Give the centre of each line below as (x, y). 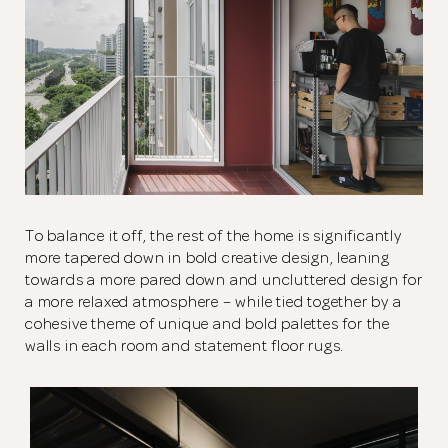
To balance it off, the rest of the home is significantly (213, 235)
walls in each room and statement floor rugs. (185, 345)
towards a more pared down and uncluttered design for (224, 279)
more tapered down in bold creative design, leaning (207, 257)
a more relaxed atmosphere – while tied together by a (213, 301)
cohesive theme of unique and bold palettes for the (207, 323)
